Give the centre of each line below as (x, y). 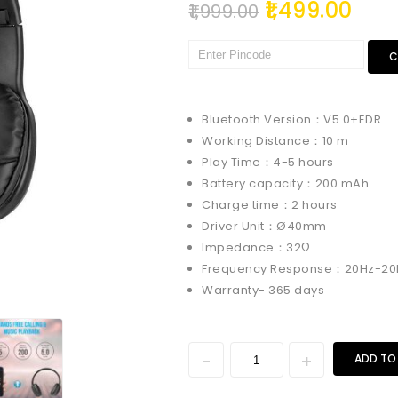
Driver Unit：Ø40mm (264, 227)
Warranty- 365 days (263, 291)
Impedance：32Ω (256, 248)
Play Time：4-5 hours (268, 163)
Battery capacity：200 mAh (286, 184)
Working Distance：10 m (275, 141)
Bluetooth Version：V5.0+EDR (292, 120)
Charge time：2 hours (270, 205)
